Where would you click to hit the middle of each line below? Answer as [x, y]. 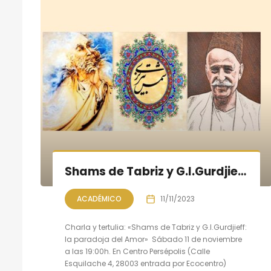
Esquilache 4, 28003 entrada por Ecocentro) [145, 263]
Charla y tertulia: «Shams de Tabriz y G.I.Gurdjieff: [156, 227]
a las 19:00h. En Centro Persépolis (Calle [137, 251]
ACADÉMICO [99, 199]
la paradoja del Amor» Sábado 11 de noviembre [153, 239]
